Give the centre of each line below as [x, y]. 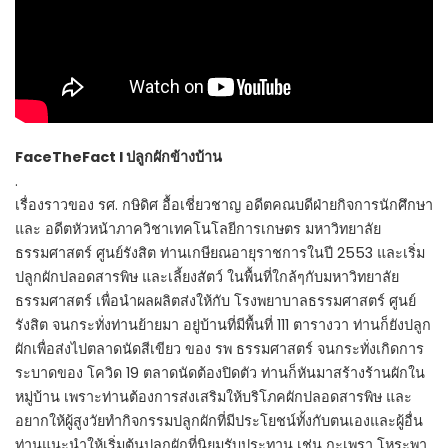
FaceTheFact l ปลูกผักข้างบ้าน [118, 156]
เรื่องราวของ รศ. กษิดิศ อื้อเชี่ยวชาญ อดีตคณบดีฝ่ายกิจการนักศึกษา [224, 204]
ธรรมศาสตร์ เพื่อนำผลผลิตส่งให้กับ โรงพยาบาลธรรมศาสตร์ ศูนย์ [215, 300]
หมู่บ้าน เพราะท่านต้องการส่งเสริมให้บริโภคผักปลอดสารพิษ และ [213, 396]
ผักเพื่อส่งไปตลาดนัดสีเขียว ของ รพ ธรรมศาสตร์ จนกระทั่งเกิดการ [219, 348]
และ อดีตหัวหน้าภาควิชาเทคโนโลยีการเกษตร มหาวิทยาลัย [198, 228]
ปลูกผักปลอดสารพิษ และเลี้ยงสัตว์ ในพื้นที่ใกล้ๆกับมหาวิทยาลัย [207, 276]
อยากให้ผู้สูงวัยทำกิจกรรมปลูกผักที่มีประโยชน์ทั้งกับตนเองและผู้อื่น [219, 420]
